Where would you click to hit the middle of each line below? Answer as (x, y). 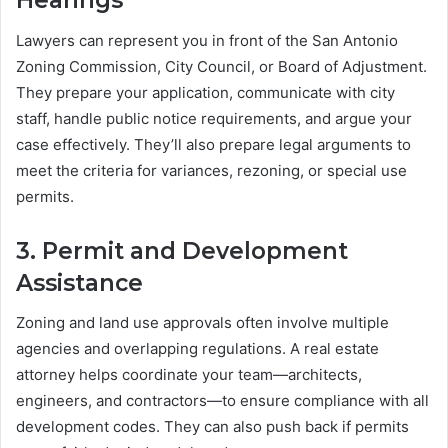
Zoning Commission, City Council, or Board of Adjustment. (221, 66)
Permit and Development (195, 250)
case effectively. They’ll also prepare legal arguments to (213, 144)
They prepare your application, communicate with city (205, 92)
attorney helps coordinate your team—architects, (189, 375)
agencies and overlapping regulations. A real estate (197, 349)
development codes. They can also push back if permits (212, 427)
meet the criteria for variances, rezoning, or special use (211, 170)
